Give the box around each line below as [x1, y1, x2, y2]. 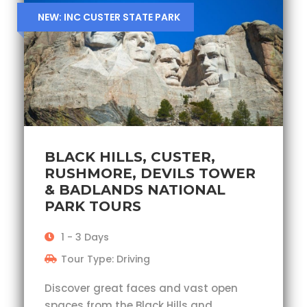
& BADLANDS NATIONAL [45, 181, 225, 198]
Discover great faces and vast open [45, 280, 238, 295]
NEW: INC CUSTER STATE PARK [38, 10, 180, 24]
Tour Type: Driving [61, 251, 150, 266]
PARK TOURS [45, 197, 141, 214]
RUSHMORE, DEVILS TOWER [45, 164, 256, 182]
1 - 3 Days [61, 230, 109, 244]
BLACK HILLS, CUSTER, [45, 148, 215, 165]
